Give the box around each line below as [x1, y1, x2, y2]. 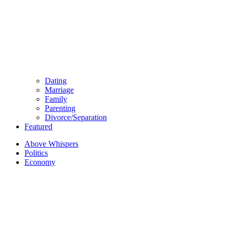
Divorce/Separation [45, 113, 107, 122]
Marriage [45, 85, 74, 95]
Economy [24, 158, 55, 167]
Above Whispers [24, 139, 78, 149]
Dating [45, 76, 67, 85]
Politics [24, 149, 48, 158]
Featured [24, 122, 52, 131]
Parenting [45, 104, 75, 113]
